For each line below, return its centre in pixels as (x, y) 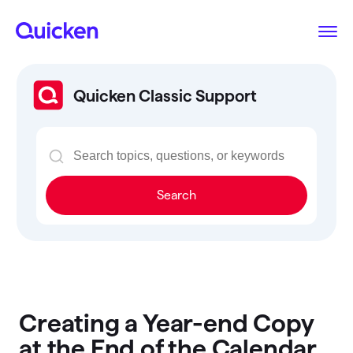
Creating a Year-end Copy (166, 323)
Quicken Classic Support (165, 95)
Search (176, 195)
